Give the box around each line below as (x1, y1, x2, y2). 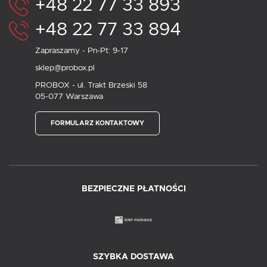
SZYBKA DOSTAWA (93, 252, 174, 261)
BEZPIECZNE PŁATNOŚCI (81, 184, 186, 193)
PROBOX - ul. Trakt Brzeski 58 (35, 80, 147, 89)
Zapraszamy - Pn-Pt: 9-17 (35, 46, 128, 55)
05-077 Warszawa (35, 92, 103, 101)
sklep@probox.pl (35, 63, 95, 72)
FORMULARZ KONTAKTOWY (51, 120, 144, 127)
